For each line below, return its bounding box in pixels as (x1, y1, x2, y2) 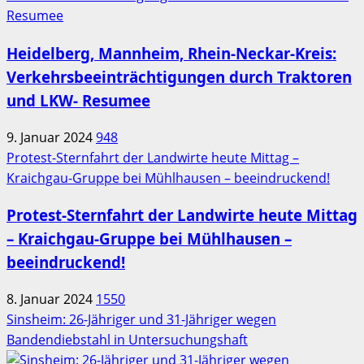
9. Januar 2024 (6, 128, 96, 146)
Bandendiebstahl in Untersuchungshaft (6, 331, 248, 349)
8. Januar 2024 (6, 290, 96, 309)
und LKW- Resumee (6, 90, 150, 111)
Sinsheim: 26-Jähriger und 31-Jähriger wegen (6, 310, 276, 329)
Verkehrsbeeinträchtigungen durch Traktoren (6, 67, 352, 88)
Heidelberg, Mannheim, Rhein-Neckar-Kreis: (6, 43, 336, 64)
